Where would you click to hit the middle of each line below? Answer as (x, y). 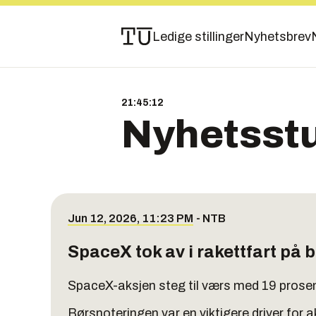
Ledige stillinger (198, 37)
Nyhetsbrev (278, 37)
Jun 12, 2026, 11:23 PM (130, 218)
